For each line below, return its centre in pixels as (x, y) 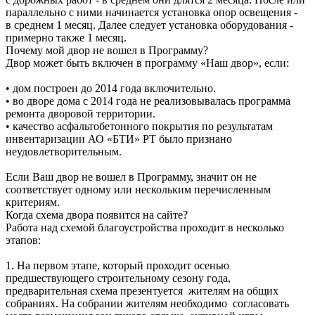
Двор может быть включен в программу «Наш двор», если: (147, 63)
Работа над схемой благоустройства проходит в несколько (145, 228)
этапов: (23, 240)
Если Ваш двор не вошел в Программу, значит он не (131, 177)
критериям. (34, 202)
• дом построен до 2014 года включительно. (111, 89)
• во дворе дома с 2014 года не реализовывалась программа (148, 101)
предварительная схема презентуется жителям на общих (142, 291)
